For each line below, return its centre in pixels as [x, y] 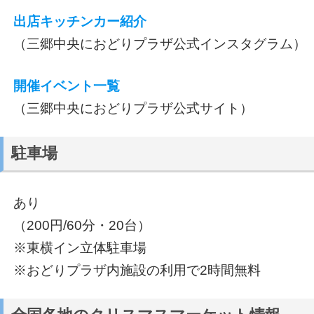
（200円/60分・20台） [82, 226]
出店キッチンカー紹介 [80, 22]
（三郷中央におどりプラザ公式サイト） [133, 109]
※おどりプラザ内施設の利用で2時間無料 [137, 271]
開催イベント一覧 [66, 86]
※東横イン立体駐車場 [80, 248]
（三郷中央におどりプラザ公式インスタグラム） [159, 44]
